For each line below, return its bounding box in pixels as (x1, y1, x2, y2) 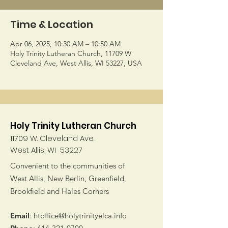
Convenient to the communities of (10, 161, 125, 170)
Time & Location (10, 17, 93, 32)
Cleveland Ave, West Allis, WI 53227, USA (10, 59, 142, 68)
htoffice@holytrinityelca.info (34, 211, 127, 220)
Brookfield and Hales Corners (10, 186, 109, 196)
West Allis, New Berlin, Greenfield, (10, 174, 126, 183)
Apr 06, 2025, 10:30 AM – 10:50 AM (10, 39, 121, 48)
